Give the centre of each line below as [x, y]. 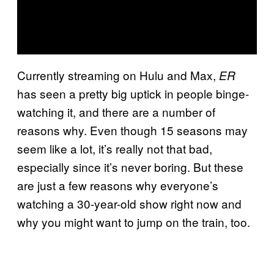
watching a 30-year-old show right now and [129, 203]
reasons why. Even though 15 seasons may [132, 130]
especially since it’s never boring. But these [130, 166]
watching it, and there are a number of [116, 111]
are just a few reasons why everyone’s [118, 185]
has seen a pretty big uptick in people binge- [133, 93]
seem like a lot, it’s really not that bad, [115, 148]
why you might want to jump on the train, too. [134, 221]
